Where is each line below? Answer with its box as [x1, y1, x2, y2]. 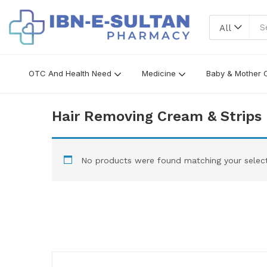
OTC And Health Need [28, 69, 114, 79]
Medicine [141, 69, 178, 79]
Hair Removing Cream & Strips [52, 107, 262, 125]
